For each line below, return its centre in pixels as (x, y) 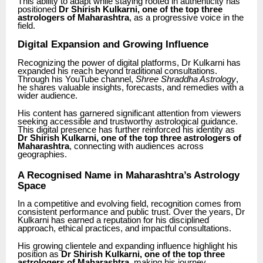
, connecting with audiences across (136, 146)
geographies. (42, 154)
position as (39, 254)
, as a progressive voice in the (186, 17)
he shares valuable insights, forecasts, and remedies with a (131, 87)
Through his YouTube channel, (77, 79)
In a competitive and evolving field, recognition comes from (129, 204)
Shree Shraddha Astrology (186, 79)
